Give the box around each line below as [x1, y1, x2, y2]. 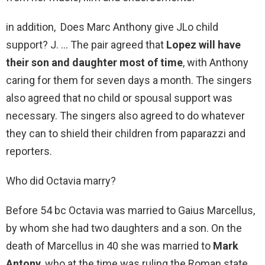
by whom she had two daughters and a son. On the [6, 222, 242, 235]
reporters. [6, 145, 52, 158]
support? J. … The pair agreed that [6, 38, 166, 51]
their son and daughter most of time [6, 56, 183, 69]
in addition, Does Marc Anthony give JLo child [6, 21, 218, 34]
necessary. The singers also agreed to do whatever [6, 109, 245, 122]
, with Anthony [183, 56, 248, 69]
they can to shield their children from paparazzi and [6, 127, 245, 140]
